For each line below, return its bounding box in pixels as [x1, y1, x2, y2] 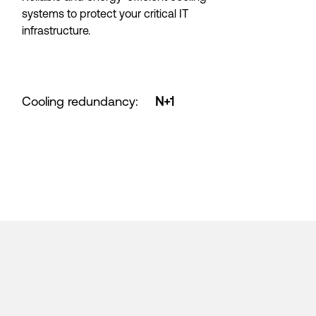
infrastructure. [22, 24, 91, 37]
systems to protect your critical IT [22, 7, 189, 20]
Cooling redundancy [22, 94, 136, 109]
